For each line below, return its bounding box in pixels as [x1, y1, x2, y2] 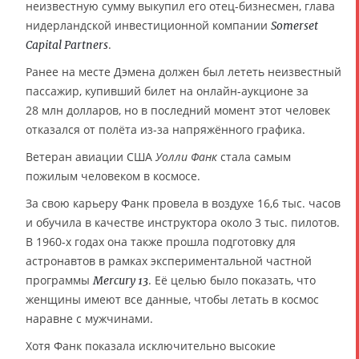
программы [26, 272, 93, 288]
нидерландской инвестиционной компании [26, 18, 271, 34]
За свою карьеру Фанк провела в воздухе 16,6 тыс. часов [26, 196, 341, 212]
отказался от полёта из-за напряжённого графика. [26, 122, 305, 138]
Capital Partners [26, 38, 108, 53]
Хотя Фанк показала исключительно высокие [26, 338, 276, 354]
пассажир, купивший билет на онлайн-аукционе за [26, 83, 309, 99]
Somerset [271, 18, 318, 34]
